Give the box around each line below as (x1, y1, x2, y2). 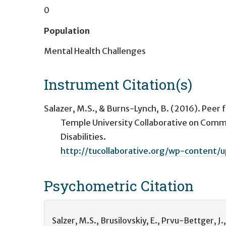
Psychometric (44, 176, 141, 195)
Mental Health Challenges (44, 45, 146, 56)
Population (44, 26, 90, 36)
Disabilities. (60, 132, 106, 142)
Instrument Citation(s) (44, 74, 192, 94)
